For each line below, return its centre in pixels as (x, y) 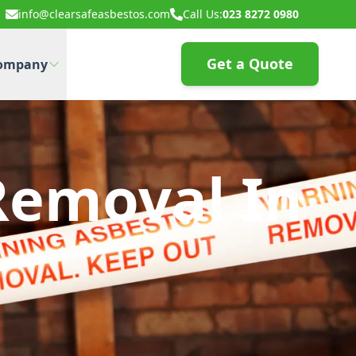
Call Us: (203, 14)
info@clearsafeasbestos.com (94, 14)
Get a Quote (250, 64)
